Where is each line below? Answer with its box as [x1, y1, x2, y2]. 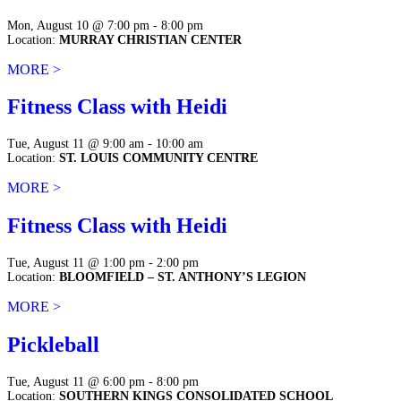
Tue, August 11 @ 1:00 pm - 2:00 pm [7, 256, 199, 270]
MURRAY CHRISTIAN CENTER [59, 32, 242, 47]
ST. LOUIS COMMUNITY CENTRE [59, 151, 258, 166]
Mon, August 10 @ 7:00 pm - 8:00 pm [7, 18, 203, 32]
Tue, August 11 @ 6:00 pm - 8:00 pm [7, 375, 199, 388]
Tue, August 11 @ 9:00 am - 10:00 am [7, 137, 203, 151]
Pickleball [7, 333, 99, 357]
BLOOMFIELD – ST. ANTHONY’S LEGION [59, 270, 306, 285]
